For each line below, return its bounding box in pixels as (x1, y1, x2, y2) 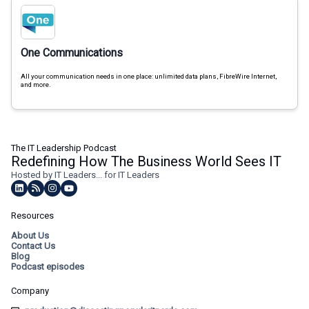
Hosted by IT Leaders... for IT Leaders (11, 169, 159, 180)
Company (11, 285, 49, 296)
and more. (20, 80, 51, 88)
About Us (11, 230, 49, 241)
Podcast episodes (11, 261, 84, 272)
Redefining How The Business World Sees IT (11, 152, 281, 170)
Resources (11, 210, 54, 221)
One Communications (20, 46, 123, 59)
